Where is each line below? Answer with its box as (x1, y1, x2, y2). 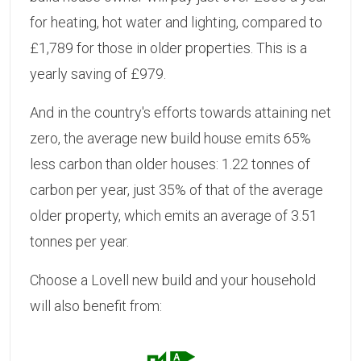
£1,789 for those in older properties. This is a (30, 39, 307, 57)
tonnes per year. (30, 233, 129, 251)
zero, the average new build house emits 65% (30, 130, 311, 147)
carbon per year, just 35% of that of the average (30, 181, 323, 199)
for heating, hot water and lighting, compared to (30, 14, 322, 31)
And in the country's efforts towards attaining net (30, 104, 331, 122)
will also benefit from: (30, 297, 162, 315)
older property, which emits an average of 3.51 (30, 207, 317, 225)
